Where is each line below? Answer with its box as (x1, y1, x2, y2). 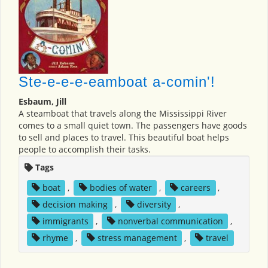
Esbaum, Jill (19, 95, 66, 107)
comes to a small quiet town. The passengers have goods (19, 119, 247, 131)
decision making (42, 198, 108, 210)
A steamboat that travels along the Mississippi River (19, 107, 227, 119)
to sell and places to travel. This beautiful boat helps (19, 131, 229, 143)
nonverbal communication (117, 215, 223, 227)
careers (181, 181, 211, 193)
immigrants (42, 215, 89, 227)
